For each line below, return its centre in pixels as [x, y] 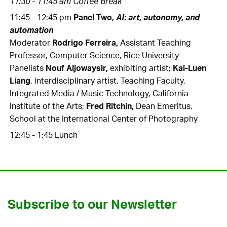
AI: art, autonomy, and [158, 17]
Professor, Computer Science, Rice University [94, 55]
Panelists [28, 68]
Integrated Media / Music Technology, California [99, 93]
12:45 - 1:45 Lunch [44, 135]
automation [32, 30]
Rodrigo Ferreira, [85, 43]
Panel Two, [94, 17]
